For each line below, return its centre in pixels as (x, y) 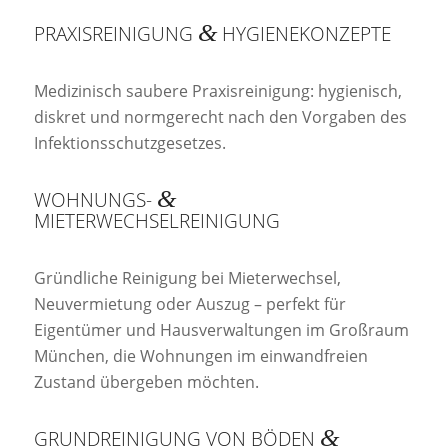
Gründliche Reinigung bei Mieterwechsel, (187, 277)
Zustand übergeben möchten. (146, 381)
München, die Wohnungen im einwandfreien (200, 355)
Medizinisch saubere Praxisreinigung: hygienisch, (217, 90)
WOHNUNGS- (95, 200)
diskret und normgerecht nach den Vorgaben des (220, 116)
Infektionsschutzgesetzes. (129, 142)
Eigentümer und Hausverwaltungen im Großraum (221, 329)
